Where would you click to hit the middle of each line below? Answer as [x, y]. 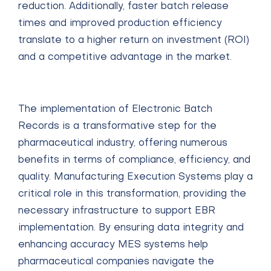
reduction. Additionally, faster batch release [123, 7]
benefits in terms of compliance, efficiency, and [134, 160]
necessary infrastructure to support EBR [117, 211]
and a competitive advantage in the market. [125, 57]
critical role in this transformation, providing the [132, 194]
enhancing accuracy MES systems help [113, 245]
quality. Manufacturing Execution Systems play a [135, 177]
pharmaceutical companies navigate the [116, 262]
